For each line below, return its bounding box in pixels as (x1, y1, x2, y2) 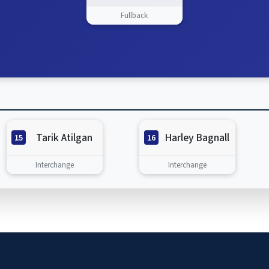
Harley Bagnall (164, 130, 229, 145)
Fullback (121, 10, 148, 21)
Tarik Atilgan (35, 130, 92, 145)
